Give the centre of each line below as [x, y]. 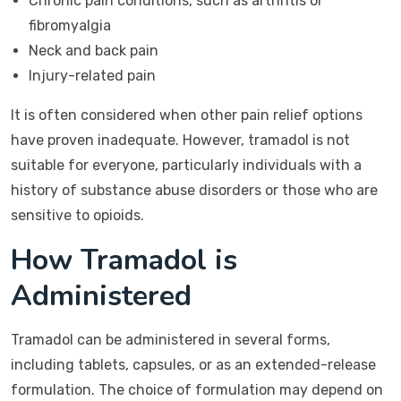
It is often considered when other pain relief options [187, 115]
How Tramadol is [124, 260]
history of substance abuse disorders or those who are [194, 190]
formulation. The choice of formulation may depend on [197, 390]
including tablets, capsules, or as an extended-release [193, 365]
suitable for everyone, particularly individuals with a [186, 165]
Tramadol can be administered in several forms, [171, 340]
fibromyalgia [70, 26]
